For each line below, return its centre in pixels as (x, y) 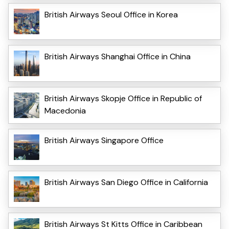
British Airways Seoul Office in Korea (111, 15)
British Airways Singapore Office (104, 141)
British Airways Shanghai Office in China (118, 57)
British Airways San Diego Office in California (126, 182)
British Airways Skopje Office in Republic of (123, 99)
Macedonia (65, 111)
